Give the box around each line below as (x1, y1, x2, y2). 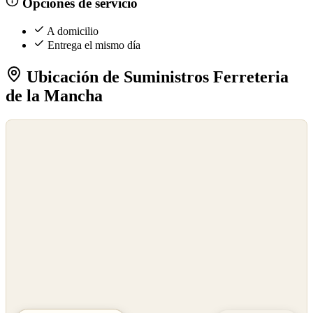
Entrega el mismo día (48, 39, 140, 52)
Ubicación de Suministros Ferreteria (22, 68, 289, 87)
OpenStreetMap (10, 137, 62, 147)
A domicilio (47, 25, 99, 38)
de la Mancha (6, 87, 103, 105)
